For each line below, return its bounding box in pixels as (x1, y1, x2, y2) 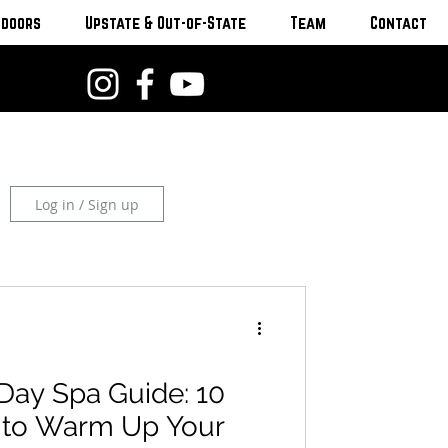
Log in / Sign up (35, 194, 139, 214)
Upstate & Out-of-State (84, 13, 246, 32)
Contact (369, 13, 427, 32)
